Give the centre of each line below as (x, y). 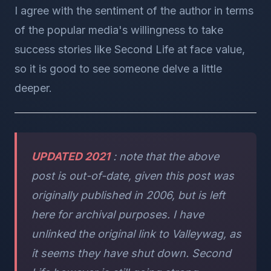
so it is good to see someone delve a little (118, 69)
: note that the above (165, 156)
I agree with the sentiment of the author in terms (134, 11)
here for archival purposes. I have (118, 214)
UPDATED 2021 (71, 156)
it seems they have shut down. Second (131, 253)
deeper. (33, 88)
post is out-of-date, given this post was (133, 176)
